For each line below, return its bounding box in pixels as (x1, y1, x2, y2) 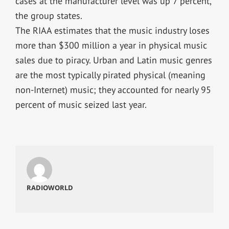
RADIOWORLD (26, 182, 73, 192)
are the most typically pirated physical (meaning (15, 68, 205, 81)
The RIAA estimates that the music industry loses (15, 24, 210, 36)
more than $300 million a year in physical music (15, 39, 207, 51)
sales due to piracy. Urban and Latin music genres (15, 54, 212, 66)
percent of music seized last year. (15, 98, 147, 110)
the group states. (15, 9, 82, 21)
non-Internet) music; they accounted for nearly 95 (15, 83, 211, 96)
